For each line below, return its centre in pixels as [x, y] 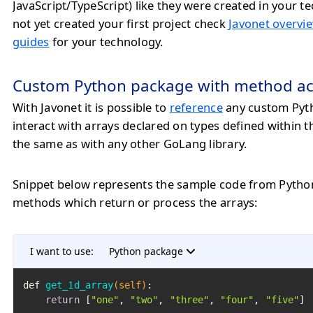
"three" [189, 300]
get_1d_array [79, 285]
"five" [282, 300]
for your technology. [106, 42]
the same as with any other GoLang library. [130, 144]
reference [196, 107]
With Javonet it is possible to [91, 107]
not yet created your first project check [121, 23]
